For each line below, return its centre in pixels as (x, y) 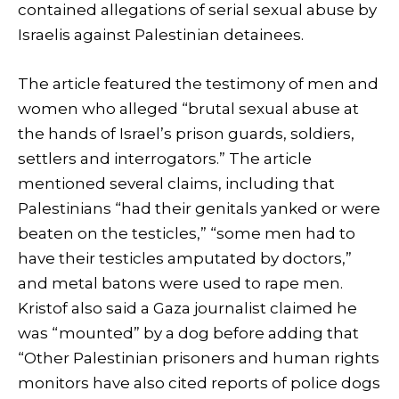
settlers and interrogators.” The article (165, 158)
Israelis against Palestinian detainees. (161, 35)
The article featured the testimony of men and (198, 83)
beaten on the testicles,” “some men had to (187, 233)
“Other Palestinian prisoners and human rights (199, 358)
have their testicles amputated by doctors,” (185, 258)
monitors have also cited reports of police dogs (199, 383)
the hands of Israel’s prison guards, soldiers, (186, 133)
